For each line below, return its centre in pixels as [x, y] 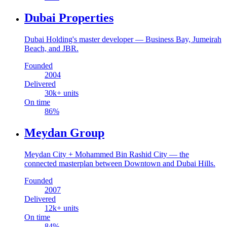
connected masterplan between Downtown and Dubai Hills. [120, 164]
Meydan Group [64, 133]
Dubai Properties [69, 18]
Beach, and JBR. [51, 49]
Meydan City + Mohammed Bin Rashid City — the [107, 155]
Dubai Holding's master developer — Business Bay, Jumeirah [123, 40]
